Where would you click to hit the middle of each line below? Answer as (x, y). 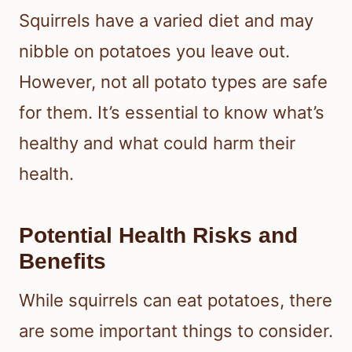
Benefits (62, 261)
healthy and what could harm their (157, 143)
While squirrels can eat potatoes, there (176, 300)
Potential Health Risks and (158, 235)
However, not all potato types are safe (173, 81)
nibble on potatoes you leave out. (154, 51)
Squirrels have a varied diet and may (166, 20)
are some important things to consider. (176, 330)
